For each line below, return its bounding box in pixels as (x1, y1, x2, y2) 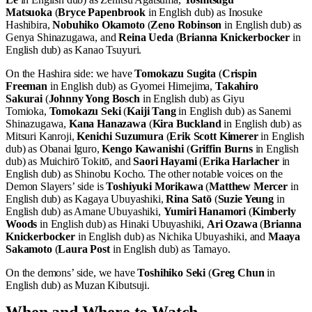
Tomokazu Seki (49, 105, 121, 117)
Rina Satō (166, 193, 212, 205)
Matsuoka (6, 6, 52, 18)
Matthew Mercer (209, 180, 288, 192)
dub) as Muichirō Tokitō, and (6, 155, 134, 167)
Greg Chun (211, 267, 265, 279)
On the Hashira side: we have (6, 68, 135, 79)
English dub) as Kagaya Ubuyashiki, (6, 193, 166, 205)
